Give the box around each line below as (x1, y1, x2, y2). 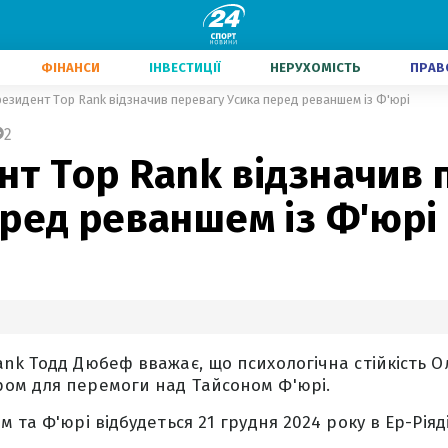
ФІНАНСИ (41, 60, 100, 75)
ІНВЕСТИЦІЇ (149, 60, 221, 75)
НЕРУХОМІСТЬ (270, 60, 361, 75)
